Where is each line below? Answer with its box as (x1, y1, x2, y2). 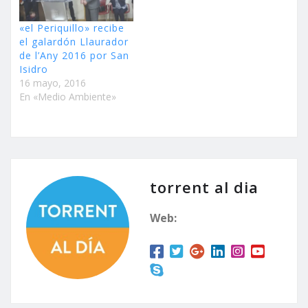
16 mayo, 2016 (19, 76, 86, 89)
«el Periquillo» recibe (19, 21, 124, 34)
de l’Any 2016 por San (19, 48, 129, 62)
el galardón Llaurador (19, 34, 129, 48)
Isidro (19, 62, 48, 76)
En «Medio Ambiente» (19, 89, 116, 103)
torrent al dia (150, 176, 258, 197)
